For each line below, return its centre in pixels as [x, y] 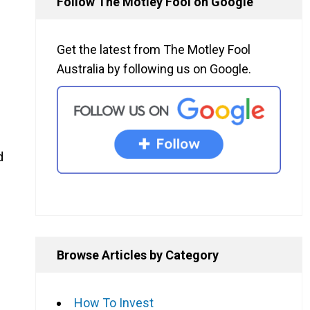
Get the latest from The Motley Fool [154, 50]
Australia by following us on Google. [154, 69]
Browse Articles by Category [138, 255]
